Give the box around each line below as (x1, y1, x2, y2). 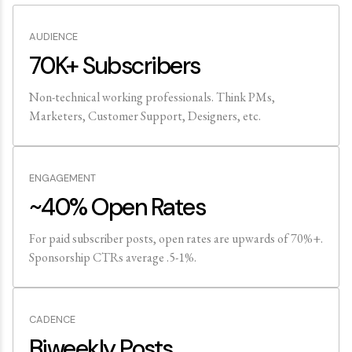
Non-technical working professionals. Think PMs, (29, 89, 275, 105)
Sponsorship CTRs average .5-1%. (29, 249, 196, 266)
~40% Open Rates (29, 192, 206, 222)
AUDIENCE (29, 30, 78, 43)
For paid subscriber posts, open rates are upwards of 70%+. (29, 230, 323, 247)
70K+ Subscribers (29, 50, 200, 81)
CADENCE (29, 313, 75, 326)
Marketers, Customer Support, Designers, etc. (29, 108, 261, 124)
